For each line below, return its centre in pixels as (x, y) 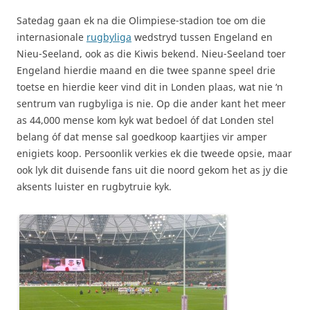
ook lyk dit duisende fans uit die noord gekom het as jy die (152, 170)
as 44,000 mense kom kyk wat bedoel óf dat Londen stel (145, 120)
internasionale (52, 37)
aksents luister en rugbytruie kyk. (94, 186)
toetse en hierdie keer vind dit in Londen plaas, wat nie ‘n (150, 86)
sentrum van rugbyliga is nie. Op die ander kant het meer (151, 103)
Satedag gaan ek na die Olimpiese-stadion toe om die (141, 20)
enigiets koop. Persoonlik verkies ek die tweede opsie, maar (154, 153)
